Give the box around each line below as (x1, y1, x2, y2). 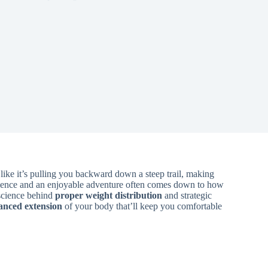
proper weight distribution (55, 190, 162, 200)
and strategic (162, 190, 212, 200)
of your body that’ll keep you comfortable (62, 201, 222, 211)
